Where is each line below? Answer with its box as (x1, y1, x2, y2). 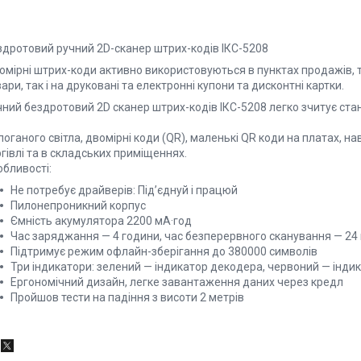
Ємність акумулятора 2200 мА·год (10, 214, 192, 227)
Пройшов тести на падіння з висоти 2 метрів (10, 290, 244, 304)
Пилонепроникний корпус (10, 198, 146, 212)
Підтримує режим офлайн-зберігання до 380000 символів (10, 244, 317, 258)
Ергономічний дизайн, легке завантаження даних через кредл (10, 275, 343, 288)
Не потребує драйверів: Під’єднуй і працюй (10, 183, 238, 197)
